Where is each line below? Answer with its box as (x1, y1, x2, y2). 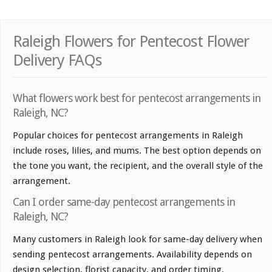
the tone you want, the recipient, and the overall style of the (13, 160, 263, 171)
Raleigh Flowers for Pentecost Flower (13, 32, 249, 50)
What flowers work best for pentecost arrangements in (13, 91, 260, 104)
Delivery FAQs (13, 50, 102, 69)
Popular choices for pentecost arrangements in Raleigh (13, 129, 243, 141)
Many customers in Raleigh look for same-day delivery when (13, 233, 262, 245)
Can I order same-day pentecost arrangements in (13, 195, 235, 208)
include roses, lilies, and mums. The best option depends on (13, 144, 261, 156)
